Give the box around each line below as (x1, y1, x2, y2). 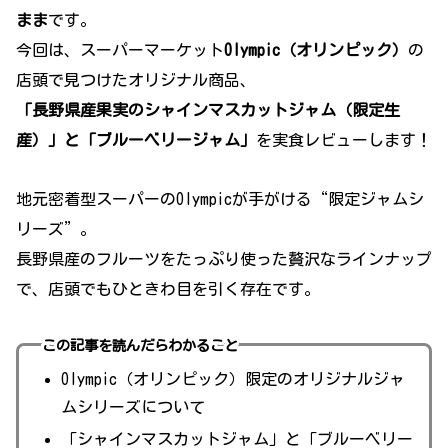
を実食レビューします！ (256, 132, 432, 149)
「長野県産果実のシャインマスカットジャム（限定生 (16, 102, 400, 119)
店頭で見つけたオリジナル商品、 (16, 72, 256, 89)
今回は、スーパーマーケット (16, 42, 224, 59)
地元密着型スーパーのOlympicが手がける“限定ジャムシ (16, 190, 424, 207)
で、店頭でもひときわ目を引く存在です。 (16, 280, 320, 297)
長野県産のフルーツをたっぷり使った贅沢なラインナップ (16, 250, 432, 267)
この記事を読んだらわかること (41, 337, 238, 353)
